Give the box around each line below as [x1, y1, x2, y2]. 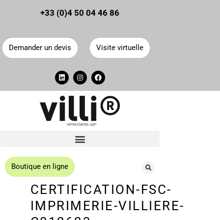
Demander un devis [8, 43, 71, 52]
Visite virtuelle [96, 43, 143, 52]
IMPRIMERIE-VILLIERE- [30, 198, 185, 214]
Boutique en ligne [11, 162, 69, 171]
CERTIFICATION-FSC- [30, 182, 172, 197]
